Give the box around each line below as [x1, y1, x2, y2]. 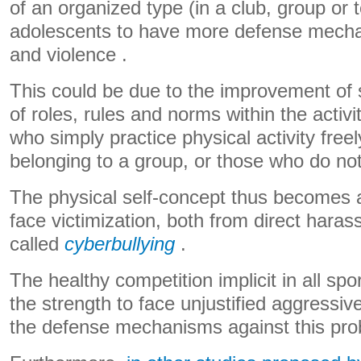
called [10, 234, 64, 255]
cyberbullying [64, 234, 175, 255]
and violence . [10, 44, 127, 65]
